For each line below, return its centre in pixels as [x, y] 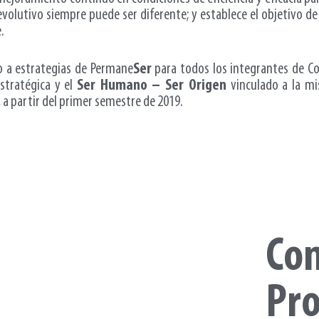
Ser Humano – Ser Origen [152, 86]
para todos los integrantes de [229, 69]
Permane [111, 69]
